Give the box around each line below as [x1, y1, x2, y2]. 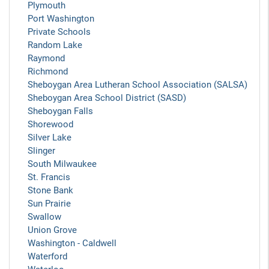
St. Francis [28, 172, 70, 183]
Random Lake [28, 40, 82, 50]
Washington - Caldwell [28, 238, 116, 249]
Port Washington [28, 13, 94, 24]
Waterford [28, 251, 67, 262]
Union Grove [28, 225, 77, 235]
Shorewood [28, 119, 73, 130]
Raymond [28, 53, 65, 64]
